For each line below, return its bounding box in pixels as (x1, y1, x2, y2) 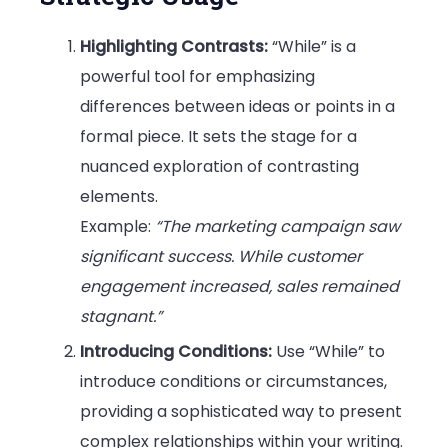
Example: (80, 215, 155, 239)
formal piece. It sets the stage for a (80, 125, 357, 149)
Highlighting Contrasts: (80, 35, 268, 59)
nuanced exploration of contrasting (80, 155, 359, 179)
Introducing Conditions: (80, 340, 272, 364)
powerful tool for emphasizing (80, 65, 315, 89)
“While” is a (268, 35, 356, 59)
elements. (80, 185, 158, 209)
